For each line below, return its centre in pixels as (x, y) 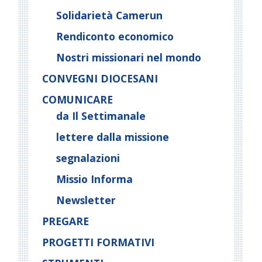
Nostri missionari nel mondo (129, 57)
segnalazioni (88, 158)
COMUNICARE (77, 99)
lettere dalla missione (113, 137)
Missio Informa (94, 179)
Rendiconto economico (115, 36)
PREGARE (65, 221)
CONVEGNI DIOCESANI (100, 78)
